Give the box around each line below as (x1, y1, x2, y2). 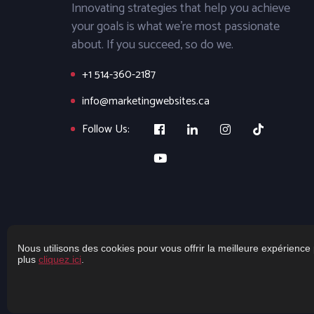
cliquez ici (39, 254, 81, 265)
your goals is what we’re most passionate (71, 16, 280, 38)
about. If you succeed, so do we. (71, 34, 233, 56)
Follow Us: (82, 120, 130, 139)
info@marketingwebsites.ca (82, 92, 210, 111)
